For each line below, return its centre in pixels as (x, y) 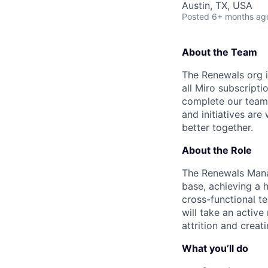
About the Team (220, 52)
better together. (217, 127)
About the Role (217, 150)
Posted (196, 16)
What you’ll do (215, 248)
